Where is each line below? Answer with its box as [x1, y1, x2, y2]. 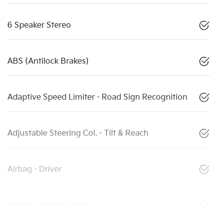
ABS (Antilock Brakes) [7, 57, 89, 67]
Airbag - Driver [7, 165, 62, 175]
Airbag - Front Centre [7, 201, 86, 211]
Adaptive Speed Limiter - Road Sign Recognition [7, 93, 187, 103]
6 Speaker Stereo [7, 21, 71, 31]
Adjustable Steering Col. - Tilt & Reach [7, 129, 148, 139]
